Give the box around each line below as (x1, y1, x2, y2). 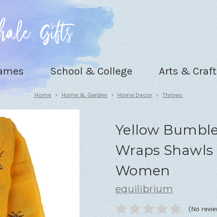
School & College (50, 64, 133, 77)
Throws (162, 91, 183, 98)
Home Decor (117, 91, 153, 98)
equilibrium (115, 183, 173, 195)
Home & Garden (61, 91, 108, 98)
